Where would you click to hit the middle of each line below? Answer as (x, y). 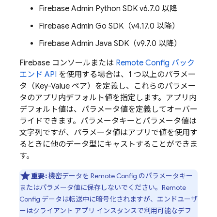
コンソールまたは (83, 63)
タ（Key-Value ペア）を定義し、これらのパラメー (108, 86)
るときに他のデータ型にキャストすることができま (108, 144)
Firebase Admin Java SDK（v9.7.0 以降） (110, 44)
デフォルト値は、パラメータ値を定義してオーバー (108, 109)
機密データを (69, 176)
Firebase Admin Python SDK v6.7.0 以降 (108, 9)
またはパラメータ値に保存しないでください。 (91, 187)
